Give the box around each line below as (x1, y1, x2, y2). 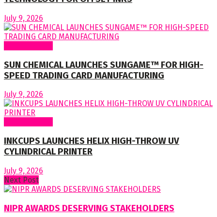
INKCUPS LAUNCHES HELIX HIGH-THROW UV (4, 136, 179, 147)
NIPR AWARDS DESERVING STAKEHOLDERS (4, 202, 174, 214)
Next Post (4, 175, 39, 185)
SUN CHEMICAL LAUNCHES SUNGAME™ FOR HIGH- (4, 59, 203, 70)
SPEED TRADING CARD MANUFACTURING (4, 70, 164, 81)
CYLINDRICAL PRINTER (4, 146, 93, 157)
